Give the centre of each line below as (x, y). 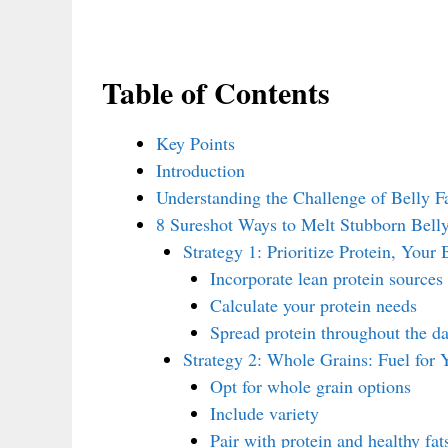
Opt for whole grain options (310, 385)
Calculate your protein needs (313, 304)
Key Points (195, 142)
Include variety (264, 412)
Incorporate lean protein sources (326, 277)
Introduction (200, 169)
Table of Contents (216, 91)
